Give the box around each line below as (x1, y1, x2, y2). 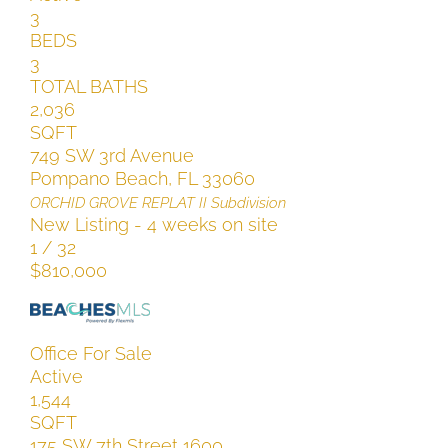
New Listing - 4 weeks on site (29, 213, 278, 235)
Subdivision (206, 193, 286, 212)
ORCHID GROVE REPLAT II (29, 193, 207, 212)
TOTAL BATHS (29, 75, 148, 97)
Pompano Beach (29, 167, 168, 189)
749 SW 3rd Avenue (29, 144, 194, 166)
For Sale (82, 342, 152, 364)
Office (29, 342, 78, 364)
